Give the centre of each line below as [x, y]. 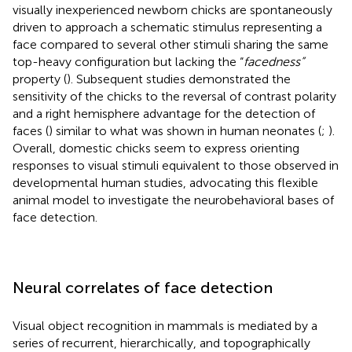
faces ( [31, 130]
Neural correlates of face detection [143, 287]
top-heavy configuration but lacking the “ [128, 61]
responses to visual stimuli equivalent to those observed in [176, 165]
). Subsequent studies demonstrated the [179, 79]
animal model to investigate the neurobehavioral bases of [173, 200]
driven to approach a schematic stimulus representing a [167, 27]
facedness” [274, 61]
